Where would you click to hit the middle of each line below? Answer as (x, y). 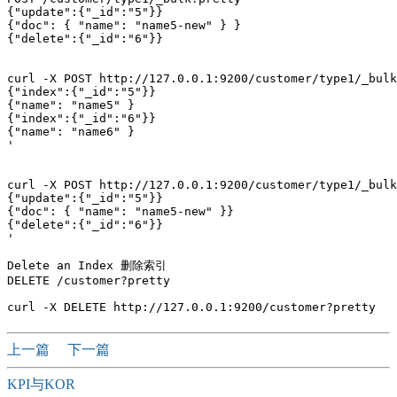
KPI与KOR (41, 384)
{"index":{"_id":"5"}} (82, 92)
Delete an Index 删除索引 (87, 265)
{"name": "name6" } (71, 132)
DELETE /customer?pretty (89, 280)
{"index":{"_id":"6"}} (82, 118)
